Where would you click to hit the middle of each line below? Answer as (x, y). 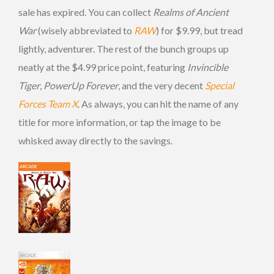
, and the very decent (161, 85)
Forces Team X (48, 103)
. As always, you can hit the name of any (158, 103)
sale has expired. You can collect (86, 12)
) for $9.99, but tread (199, 30)
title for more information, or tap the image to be (120, 122)
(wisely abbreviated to (86, 30)
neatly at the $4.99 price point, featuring (103, 67)
